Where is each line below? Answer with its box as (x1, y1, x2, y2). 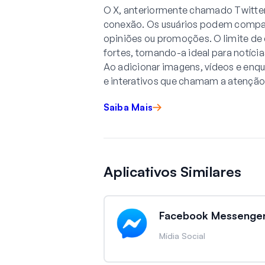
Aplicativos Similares (103, 163, 241, 180)
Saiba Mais (103, 101, 153, 113)
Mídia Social (159, 231, 205, 241)
